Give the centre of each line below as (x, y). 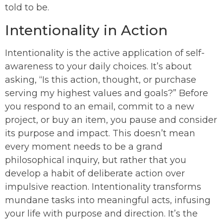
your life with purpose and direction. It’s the (101, 214)
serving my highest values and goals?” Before (107, 93)
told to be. (27, 8)
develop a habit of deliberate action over (95, 174)
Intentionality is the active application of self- (105, 53)
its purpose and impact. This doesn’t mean (100, 134)
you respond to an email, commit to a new (100, 107)
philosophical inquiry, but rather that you (96, 160)
